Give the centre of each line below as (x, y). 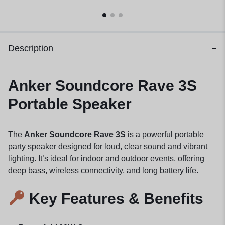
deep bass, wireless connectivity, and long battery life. (103, 170)
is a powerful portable (165, 134)
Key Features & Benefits (115, 198)
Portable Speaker (70, 104)
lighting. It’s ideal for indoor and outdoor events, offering (106, 158)
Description (31, 48)
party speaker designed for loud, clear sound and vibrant (108, 146)
